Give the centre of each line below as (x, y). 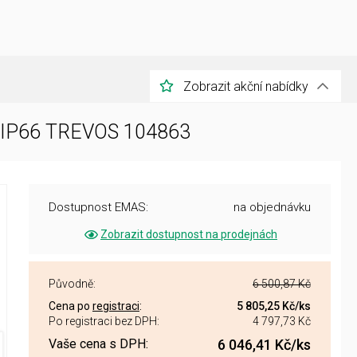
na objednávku (272, 207)
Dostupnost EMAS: (98, 207)
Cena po (71, 306)
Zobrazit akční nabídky (246, 86)
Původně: (72, 284)
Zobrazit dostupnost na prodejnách (189, 234)
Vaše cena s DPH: (98, 344)
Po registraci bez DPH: (104, 321)
